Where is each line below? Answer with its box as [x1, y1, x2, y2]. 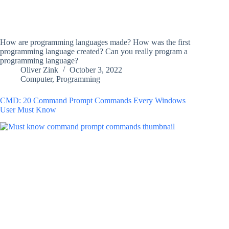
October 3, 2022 [70, 65, 122, 75]
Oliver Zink [20, 65, 58, 75]
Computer [20, 75, 52, 84]
